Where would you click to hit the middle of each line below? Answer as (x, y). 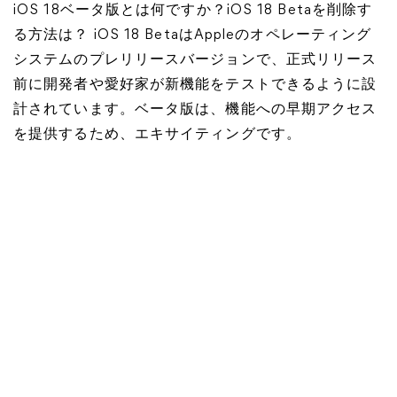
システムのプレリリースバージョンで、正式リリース (195, 60)
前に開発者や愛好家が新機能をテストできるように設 (195, 85)
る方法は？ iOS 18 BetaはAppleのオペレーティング (193, 35)
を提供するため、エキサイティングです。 (157, 135)
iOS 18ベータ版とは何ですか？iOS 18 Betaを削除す (193, 11)
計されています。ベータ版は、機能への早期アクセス (195, 110)
